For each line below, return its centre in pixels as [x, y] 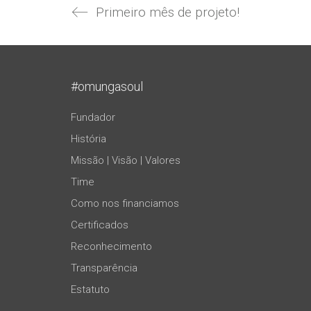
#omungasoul [107, 86]
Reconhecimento [111, 246]
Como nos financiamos [125, 203]
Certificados [100, 225]
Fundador [93, 117]
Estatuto [90, 289]
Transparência [104, 268]
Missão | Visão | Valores [126, 160]
